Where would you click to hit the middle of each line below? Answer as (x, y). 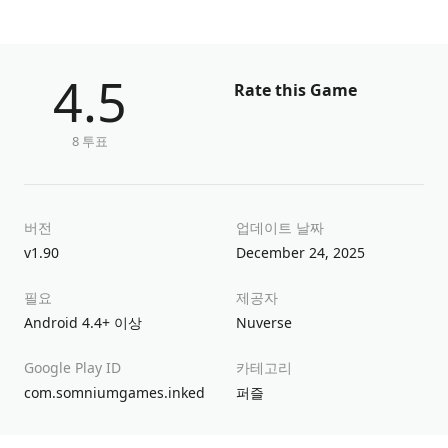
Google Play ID (72, 368)
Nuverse (264, 323)
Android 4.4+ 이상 (83, 323)
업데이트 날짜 (280, 228)
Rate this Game (295, 90)
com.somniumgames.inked (114, 393)
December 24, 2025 (300, 253)
